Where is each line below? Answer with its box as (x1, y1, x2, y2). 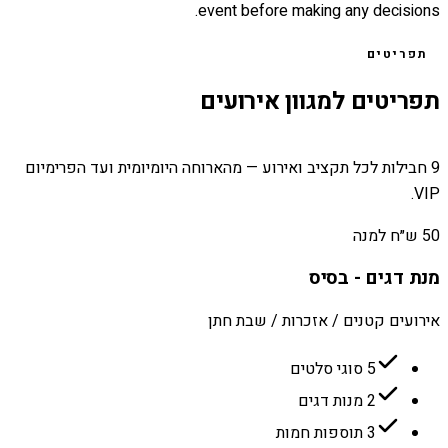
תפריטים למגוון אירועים (200, 83, 440, 119)
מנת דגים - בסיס (308, 264, 440, 293)
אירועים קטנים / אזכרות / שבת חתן (208, 309, 440, 333)
